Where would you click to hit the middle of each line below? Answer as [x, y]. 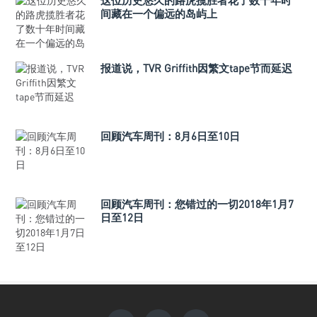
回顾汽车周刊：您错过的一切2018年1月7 [197, 204]
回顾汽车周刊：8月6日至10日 [170, 136]
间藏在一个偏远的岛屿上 [159, 13]
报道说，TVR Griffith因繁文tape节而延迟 [196, 68]
